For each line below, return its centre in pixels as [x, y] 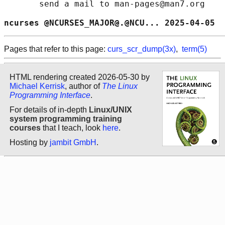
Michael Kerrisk [37, 86]
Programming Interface [50, 95]
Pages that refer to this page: [56, 49]
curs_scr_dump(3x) [142, 49]
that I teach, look [72, 128]
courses [25, 128]
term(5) [194, 49]
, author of [83, 86]
